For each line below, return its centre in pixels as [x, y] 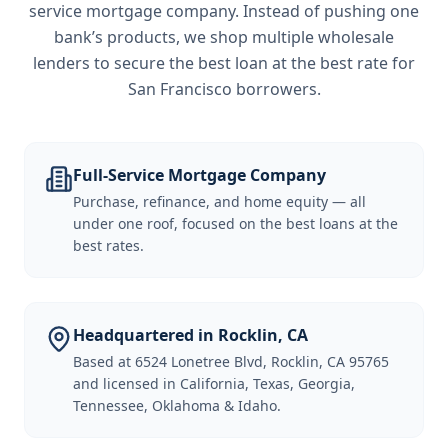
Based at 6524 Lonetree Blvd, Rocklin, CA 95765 [231, 361]
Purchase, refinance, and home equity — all [219, 201]
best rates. [108, 245]
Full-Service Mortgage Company [199, 175]
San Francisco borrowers [222, 89]
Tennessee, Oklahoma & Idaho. [177, 405]
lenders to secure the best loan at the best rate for [224, 63]
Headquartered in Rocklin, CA [190, 335]
